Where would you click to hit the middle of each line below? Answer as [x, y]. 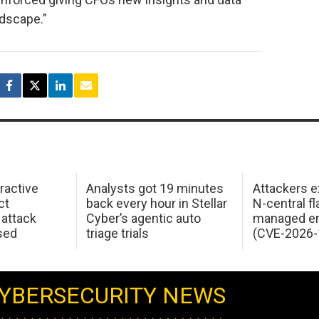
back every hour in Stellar [157, 204]
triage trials [118, 234]
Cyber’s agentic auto [144, 219]
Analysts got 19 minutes [155, 189]
